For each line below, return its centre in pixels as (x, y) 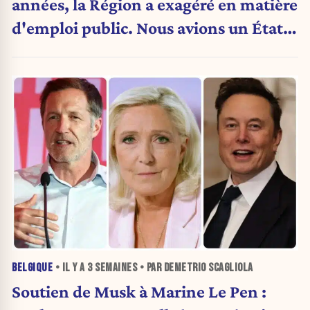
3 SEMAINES (112, 268)
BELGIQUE (32, 268)
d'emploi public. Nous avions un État (147, 27)
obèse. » (43, 51)
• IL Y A (70, 268)
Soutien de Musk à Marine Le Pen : (139, 292)
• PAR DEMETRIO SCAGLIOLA (195, 268)
